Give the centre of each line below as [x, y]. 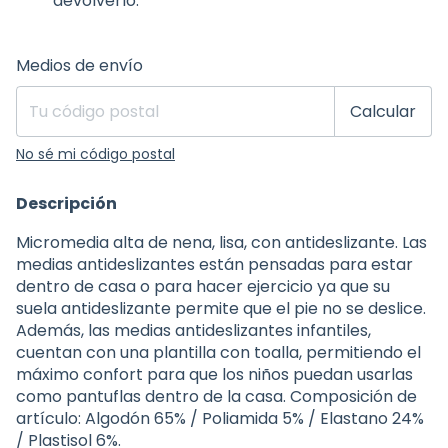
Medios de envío [79, 66]
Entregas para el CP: [85, 57]
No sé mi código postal [95, 154]
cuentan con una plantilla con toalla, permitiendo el [218, 353]
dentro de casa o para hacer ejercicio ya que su [203, 287]
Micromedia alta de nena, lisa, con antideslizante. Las [221, 243]
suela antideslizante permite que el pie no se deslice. [221, 309]
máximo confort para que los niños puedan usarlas [214, 375]
